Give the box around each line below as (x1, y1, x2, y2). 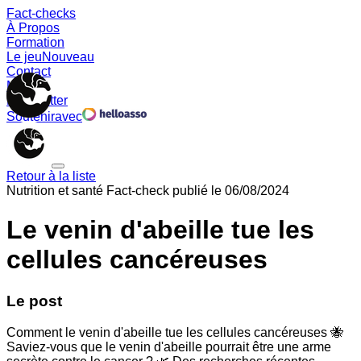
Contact (6, 64, 51, 78)
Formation (6, 35, 64, 49)
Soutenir (6, 110, 55, 123)
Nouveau (42, 50, 94, 64)
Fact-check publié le (103, 184, 225, 197)
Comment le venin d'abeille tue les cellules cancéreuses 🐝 (6, 325, 343, 339)
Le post (6, 292, 62, 309)
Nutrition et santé (6, 184, 103, 197)
